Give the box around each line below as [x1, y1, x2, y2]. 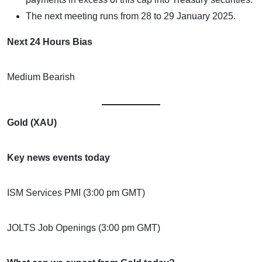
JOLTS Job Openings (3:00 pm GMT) [7, 222, 160, 233]
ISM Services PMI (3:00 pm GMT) [7, 187, 145, 198]
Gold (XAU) [7, 117, 57, 127]
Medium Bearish [7, 71, 75, 82]
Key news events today [7, 152, 110, 163]
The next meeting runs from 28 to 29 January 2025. [26, 11, 236, 21]
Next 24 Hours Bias [7, 36, 92, 47]
